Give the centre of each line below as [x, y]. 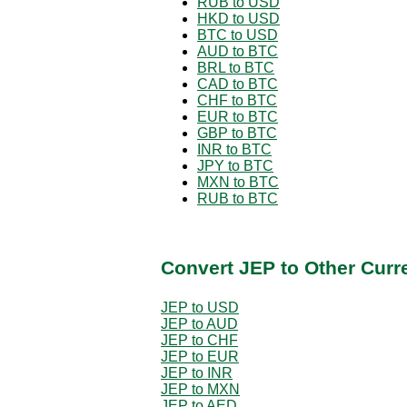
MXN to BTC [238, 182]
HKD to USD [238, 18]
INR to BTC [234, 149]
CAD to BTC [238, 84]
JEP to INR [197, 372]
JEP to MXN [200, 389]
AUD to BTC [238, 51]
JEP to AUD [199, 323]
